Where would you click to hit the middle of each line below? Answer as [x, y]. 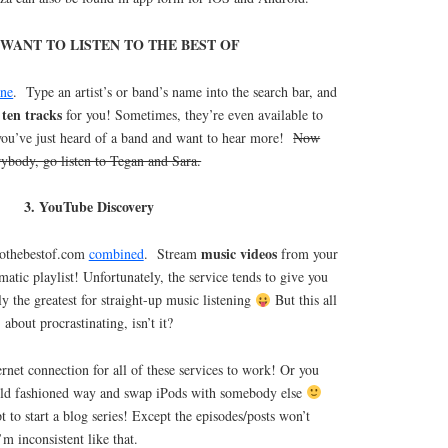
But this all [304, 300]
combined [116, 254]
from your [307, 254]
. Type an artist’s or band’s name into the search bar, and [175, 91]
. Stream [172, 254]
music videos [238, 254]
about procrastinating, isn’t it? [89, 323]
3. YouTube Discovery [89, 207]
